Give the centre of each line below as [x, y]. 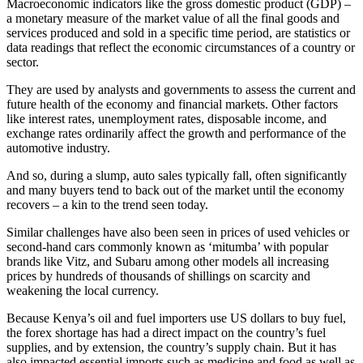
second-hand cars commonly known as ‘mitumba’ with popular [167, 246]
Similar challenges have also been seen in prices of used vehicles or [178, 232]
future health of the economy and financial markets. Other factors [172, 104]
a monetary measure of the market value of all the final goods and [173, 18]
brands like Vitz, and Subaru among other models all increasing [168, 261]
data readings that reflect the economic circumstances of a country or [181, 47]
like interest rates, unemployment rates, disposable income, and [167, 118]
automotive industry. [58, 147]
